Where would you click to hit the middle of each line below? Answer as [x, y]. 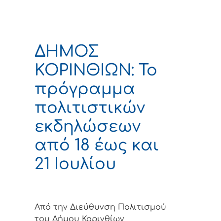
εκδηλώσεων [88, 126]
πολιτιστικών [90, 108]
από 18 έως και [97, 145]
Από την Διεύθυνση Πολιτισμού [100, 207]
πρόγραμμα [85, 89]
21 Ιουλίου [75, 164]
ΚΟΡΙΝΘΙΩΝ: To [96, 70]
